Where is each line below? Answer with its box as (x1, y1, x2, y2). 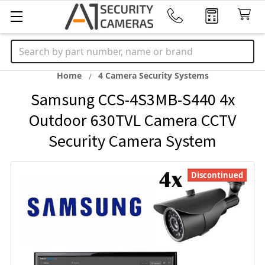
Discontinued (191, 170, 243, 180)
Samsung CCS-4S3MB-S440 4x (30, 89, 235, 110)
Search (11, 40, 41, 53)
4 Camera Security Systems (98, 70, 209, 81)
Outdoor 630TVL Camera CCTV (29, 109, 236, 131)
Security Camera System (49, 130, 216, 151)
